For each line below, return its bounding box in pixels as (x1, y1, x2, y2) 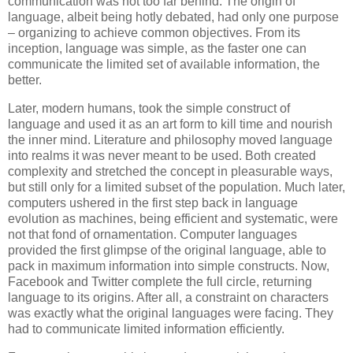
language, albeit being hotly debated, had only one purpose (8, 10, 339, 24)
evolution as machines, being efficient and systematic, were (8, 212, 338, 226)
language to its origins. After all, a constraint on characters (8, 291, 329, 305)
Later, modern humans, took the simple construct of (8, 102, 290, 116)
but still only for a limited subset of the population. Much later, (8, 180, 345, 195)
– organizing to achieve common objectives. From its (8, 26, 300, 40)
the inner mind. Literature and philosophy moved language (8, 133, 333, 147)
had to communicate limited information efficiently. (8, 322, 284, 336)
